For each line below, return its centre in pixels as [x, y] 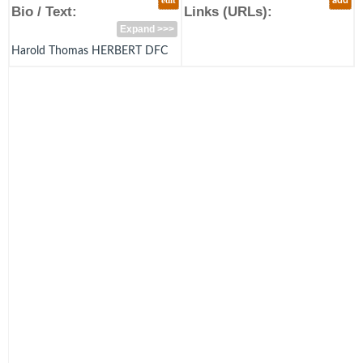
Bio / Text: [44, 11]
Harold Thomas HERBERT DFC [90, 51]
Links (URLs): [228, 11]
